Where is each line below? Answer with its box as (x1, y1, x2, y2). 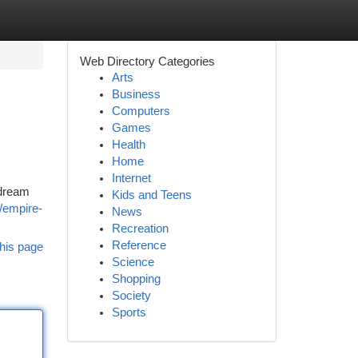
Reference (111, 239, 166, 252)
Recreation (111, 222, 169, 235)
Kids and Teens (111, 189, 192, 201)
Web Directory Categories (79, 54, 215, 68)
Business (111, 88, 161, 101)
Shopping (111, 272, 161, 285)
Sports (111, 306, 146, 319)
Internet (111, 172, 151, 185)
